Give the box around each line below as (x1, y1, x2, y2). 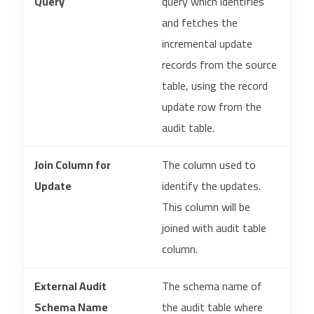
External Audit (34, 275, 107, 296)
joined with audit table (162, 217, 266, 238)
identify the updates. (162, 175, 261, 196)
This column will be (162, 196, 250, 217)
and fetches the (162, 12, 238, 33)
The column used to (162, 154, 256, 175)
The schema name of (162, 275, 262, 296)
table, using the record (162, 75, 268, 96)
